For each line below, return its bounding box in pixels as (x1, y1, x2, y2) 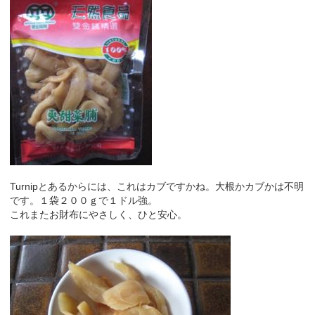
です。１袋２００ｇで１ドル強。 (10, 194, 157, 206)
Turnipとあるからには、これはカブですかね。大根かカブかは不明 (10, 180, 304, 192)
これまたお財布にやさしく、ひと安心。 (10, 208, 187, 220)
